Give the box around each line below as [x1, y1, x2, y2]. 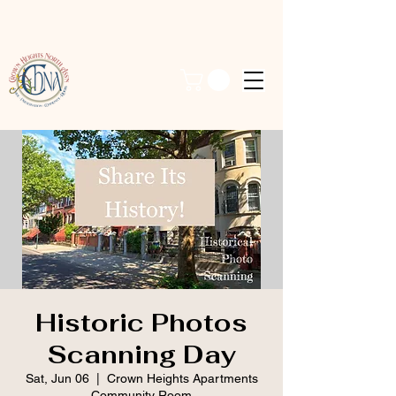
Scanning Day [47, 339, 236, 371]
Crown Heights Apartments [106, 371, 258, 386]
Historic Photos [35, 307, 247, 339]
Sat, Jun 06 [25, 371, 89, 386]
